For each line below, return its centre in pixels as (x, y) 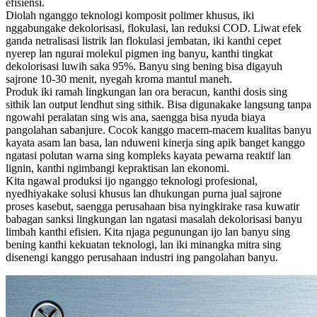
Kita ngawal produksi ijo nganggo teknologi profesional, (132, 181)
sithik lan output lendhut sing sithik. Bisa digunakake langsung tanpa (158, 105)
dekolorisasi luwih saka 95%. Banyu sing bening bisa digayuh (144, 67)
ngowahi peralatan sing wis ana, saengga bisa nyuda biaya (136, 117)
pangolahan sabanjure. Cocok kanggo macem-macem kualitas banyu (158, 130)
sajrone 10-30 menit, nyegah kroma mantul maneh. (119, 79)
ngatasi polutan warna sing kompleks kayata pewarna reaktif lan (148, 156)
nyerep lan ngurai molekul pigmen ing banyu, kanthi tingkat (139, 54)
